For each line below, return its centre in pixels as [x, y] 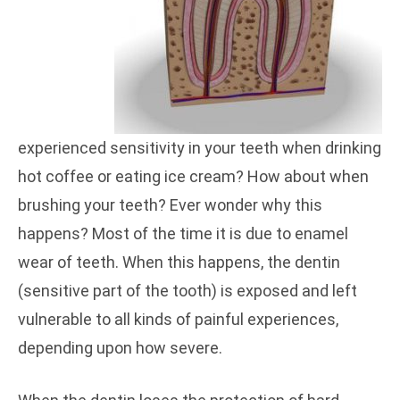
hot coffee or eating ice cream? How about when [193, 176]
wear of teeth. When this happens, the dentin [179, 262]
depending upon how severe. [120, 348]
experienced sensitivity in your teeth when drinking [200, 148]
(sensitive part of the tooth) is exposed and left [187, 291]
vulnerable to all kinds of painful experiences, [178, 319]
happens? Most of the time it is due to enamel [183, 233]
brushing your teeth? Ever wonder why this [170, 205]
